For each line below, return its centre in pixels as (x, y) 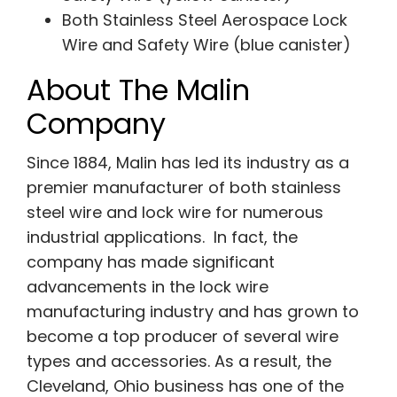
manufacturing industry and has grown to (192, 311)
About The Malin (138, 90)
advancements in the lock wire (147, 286)
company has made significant (150, 261)
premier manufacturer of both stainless (183, 187)
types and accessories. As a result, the (179, 361)
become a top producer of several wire (182, 336)
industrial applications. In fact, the (162, 237)
